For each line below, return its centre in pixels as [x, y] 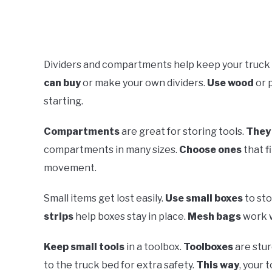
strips [59, 216]
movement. [70, 168]
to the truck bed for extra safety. [120, 265]
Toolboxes [208, 246]
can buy [62, 83]
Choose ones [210, 149]
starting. [63, 101]
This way [218, 265]
